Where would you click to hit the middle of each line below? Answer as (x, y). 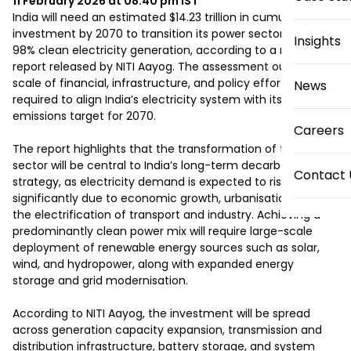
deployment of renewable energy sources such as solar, (166, 248)
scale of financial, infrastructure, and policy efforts (152, 83)
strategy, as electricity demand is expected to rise (150, 182)
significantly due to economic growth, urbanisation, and (166, 198)
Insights (317, 41)
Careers (319, 130)
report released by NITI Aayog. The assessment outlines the (175, 67)
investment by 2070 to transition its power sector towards (172, 34)
